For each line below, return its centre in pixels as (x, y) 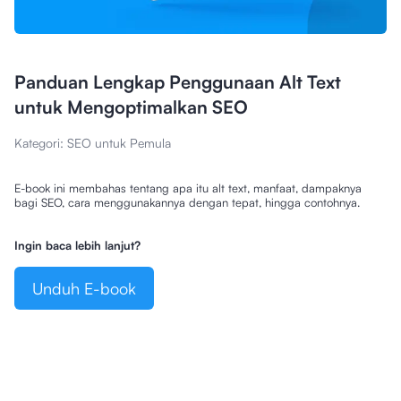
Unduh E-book (84, 288)
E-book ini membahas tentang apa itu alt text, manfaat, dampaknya (188, 188)
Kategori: (41, 142)
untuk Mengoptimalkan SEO (131, 107)
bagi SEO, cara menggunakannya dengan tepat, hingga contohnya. (187, 202)
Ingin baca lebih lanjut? (77, 245)
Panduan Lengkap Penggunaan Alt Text (178, 81)
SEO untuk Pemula (119, 142)
